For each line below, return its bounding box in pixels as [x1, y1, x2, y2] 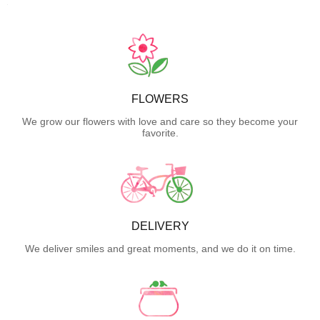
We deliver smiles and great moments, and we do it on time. [24, 242, 296, 254]
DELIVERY [131, 219, 189, 232]
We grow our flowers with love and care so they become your [22, 115, 298, 127]
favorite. [141, 126, 179, 139]
